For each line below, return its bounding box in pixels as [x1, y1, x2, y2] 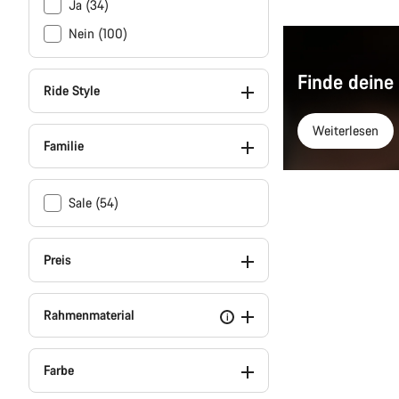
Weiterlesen [313, 122, 379, 140]
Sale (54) [69, 194, 118, 212]
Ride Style [44, 82, 100, 100]
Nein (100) [69, 25, 127, 43]
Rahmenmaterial [44, 306, 134, 324]
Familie [44, 137, 84, 155]
